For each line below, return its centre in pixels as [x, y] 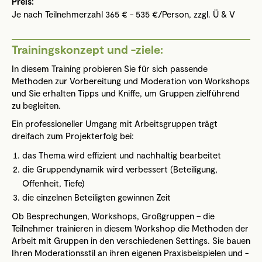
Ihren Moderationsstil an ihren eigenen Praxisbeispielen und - [130, 253]
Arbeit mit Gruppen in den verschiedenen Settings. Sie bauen [131, 240]
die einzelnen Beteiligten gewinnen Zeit [96, 197]
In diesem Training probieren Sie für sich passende [110, 68]
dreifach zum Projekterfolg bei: [73, 136]
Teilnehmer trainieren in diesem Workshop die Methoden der [130, 228]
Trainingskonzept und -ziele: [87, 49]
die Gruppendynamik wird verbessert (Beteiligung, [120, 169]
